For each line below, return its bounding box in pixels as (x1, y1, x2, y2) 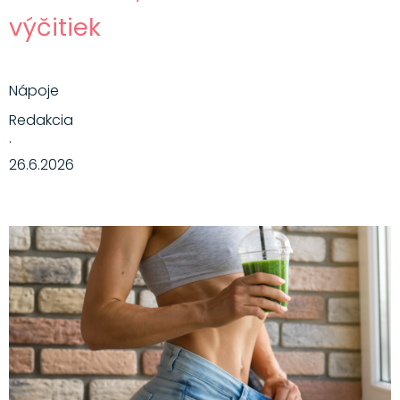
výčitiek (8, 10, 101, 46)
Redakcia (8, 110, 73, 131)
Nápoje (8, 80, 59, 102)
